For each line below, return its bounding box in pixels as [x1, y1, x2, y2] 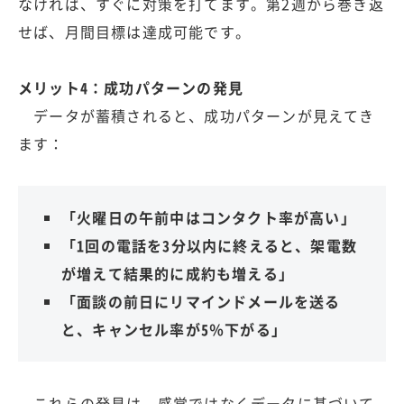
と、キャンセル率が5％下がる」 [61, 317, 287, 340]
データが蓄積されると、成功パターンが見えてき [18, 104, 375, 126]
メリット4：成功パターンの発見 [18, 76, 243, 98]
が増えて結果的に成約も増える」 [61, 262, 294, 284]
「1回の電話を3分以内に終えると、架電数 [61, 234, 357, 256]
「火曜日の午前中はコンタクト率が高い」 [61, 206, 356, 228]
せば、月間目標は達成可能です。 [18, 20, 251, 42]
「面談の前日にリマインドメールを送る [61, 289, 341, 312]
